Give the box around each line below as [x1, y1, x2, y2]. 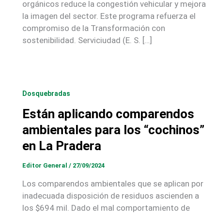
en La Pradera [22, 138, 101, 153]
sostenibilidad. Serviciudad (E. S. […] [22, 35, 152, 45]
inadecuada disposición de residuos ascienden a [22, 191, 199, 201]
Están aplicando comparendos [22, 106, 194, 121]
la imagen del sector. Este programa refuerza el [22, 11, 196, 21]
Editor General [22, 162, 69, 170]
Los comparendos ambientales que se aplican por [22, 179, 203, 189]
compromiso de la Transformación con [22, 23, 165, 33]
